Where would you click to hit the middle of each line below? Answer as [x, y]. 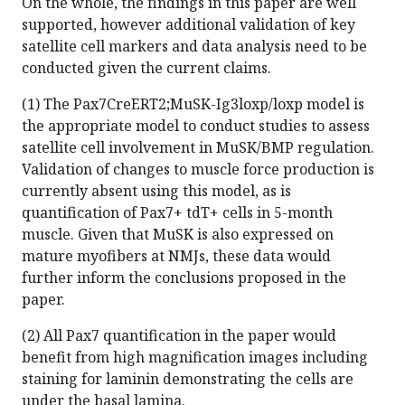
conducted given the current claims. [146, 68]
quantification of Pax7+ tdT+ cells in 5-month [177, 213]
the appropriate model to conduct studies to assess [196, 126]
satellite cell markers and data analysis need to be [194, 47]
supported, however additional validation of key [188, 25]
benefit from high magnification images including [195, 358]
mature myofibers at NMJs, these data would [176, 256]
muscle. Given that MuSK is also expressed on [178, 235]
